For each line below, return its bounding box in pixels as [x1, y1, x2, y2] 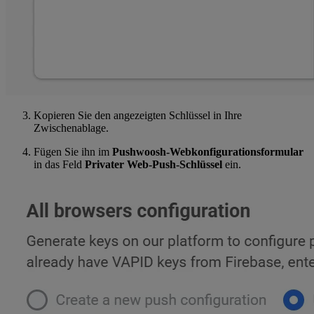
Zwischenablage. [34, 121, 109, 134]
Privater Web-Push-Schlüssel [85, 158, 222, 170]
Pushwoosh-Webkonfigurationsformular [112, 145, 303, 158]
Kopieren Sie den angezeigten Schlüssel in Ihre [34, 109, 242, 121]
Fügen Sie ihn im [34, 145, 112, 158]
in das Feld [34, 158, 85, 170]
